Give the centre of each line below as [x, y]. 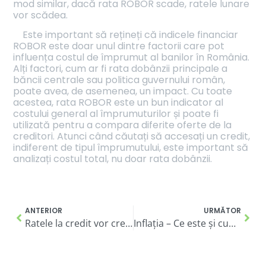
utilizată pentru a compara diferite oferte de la [123, 125]
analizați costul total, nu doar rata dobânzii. [113, 159]
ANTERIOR [44, 211]
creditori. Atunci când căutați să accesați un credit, [132, 136]
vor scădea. [41, 15]
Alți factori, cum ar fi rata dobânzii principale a [121, 68]
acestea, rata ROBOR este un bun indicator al [118, 102]
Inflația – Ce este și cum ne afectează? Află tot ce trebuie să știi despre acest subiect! [232, 224]
